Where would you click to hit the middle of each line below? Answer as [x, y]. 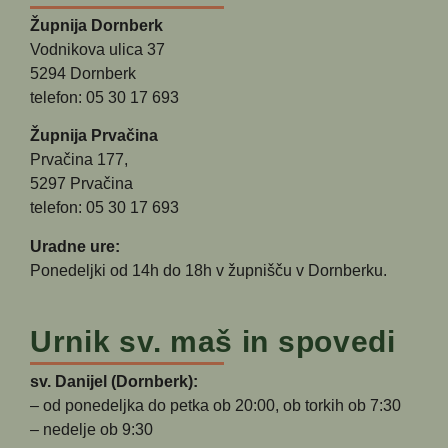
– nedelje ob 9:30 [91, 430]
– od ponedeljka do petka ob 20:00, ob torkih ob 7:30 [215, 406]
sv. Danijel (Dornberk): [114, 382]
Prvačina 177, [79, 160]
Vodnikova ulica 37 [97, 49]
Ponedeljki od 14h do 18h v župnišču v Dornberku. [208, 270]
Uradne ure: [75, 246]
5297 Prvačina [81, 184]
